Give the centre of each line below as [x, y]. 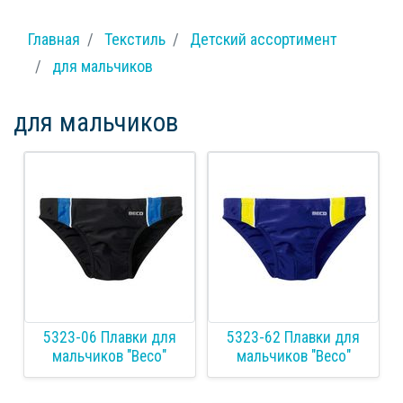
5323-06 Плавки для [109, 338]
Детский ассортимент [264, 39]
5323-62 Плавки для [294, 338]
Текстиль [135, 39]
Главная [54, 39]
